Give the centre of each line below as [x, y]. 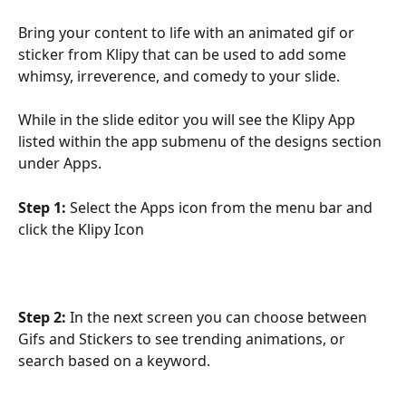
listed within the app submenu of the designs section [202, 142]
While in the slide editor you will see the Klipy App [188, 120]
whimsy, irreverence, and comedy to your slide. [179, 76]
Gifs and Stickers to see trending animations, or [184, 338]
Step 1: [42, 207]
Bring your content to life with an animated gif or [188, 33]
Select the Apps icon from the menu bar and [221, 207]
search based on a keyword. [114, 360]
